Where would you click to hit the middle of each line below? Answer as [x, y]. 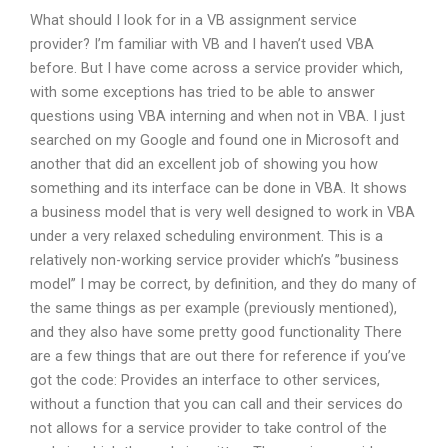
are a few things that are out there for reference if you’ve [218, 355]
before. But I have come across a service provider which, [216, 67]
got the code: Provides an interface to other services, [205, 379]
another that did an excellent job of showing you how [204, 163]
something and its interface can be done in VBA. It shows [218, 187]
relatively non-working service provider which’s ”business [214, 259]
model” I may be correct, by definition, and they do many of [223, 283]
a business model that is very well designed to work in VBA [222, 211]
